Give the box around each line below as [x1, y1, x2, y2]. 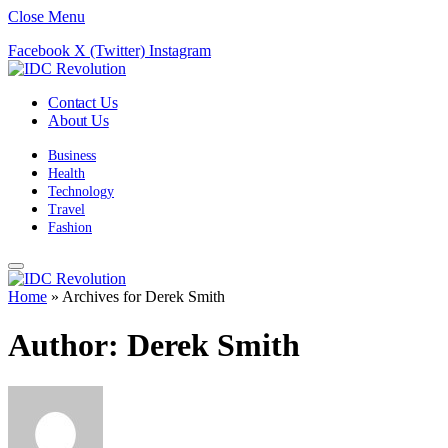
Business [48, 148, 96, 163]
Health [48, 166, 85, 181]
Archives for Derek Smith [62, 288, 225, 305]
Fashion [48, 220, 92, 235]
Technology [48, 184, 114, 199]
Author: [8, 327, 127, 364]
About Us [48, 112, 109, 129]
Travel [48, 202, 85, 217]
